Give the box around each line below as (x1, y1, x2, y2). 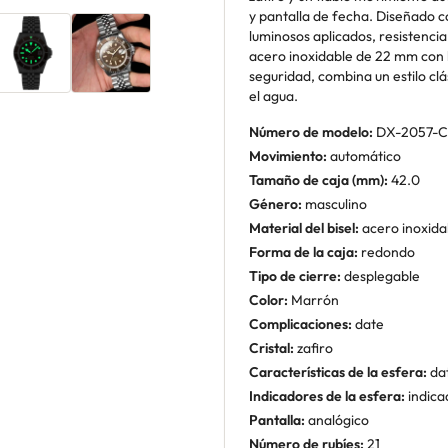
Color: (249, 291, 288, 309)
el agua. (249, 87, 298, 105)
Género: (249, 195, 302, 213)
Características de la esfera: (249, 363, 427, 381)
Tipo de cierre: (249, 267, 341, 285)
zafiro (294, 339, 333, 357)
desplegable (341, 267, 420, 285)
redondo (358, 243, 415, 261)
